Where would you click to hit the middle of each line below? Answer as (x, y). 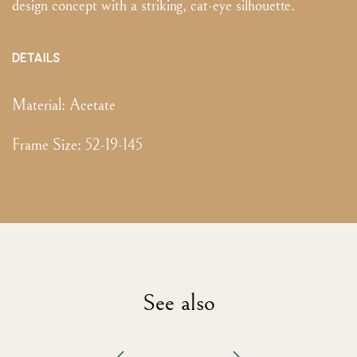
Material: (41, 106)
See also (178, 303)
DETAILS (36, 59)
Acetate (92, 106)
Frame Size (45, 146)
